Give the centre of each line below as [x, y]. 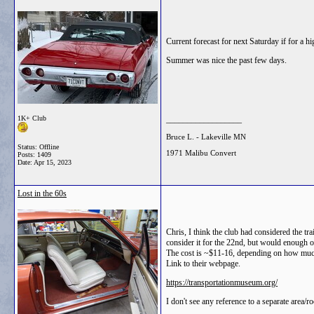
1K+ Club [32, 118]
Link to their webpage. [203, 264]
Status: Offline [38, 147]
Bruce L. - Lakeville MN [206, 136]
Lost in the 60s [42, 193]
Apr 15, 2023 [53, 162]
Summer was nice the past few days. [226, 60]
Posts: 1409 [34, 155]
